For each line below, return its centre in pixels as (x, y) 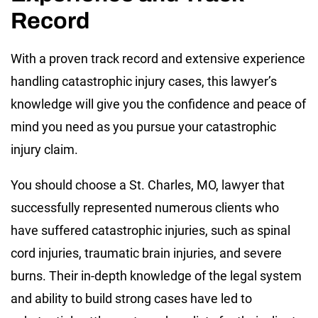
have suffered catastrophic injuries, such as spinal (150, 230)
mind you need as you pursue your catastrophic (143, 126)
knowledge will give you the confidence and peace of (158, 104)
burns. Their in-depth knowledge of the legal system (156, 275)
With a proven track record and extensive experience (158, 58)
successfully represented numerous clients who (145, 207)
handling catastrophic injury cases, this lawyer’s (144, 81)
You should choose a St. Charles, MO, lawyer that (148, 185)
